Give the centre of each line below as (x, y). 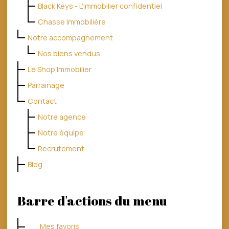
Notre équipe (61, 133)
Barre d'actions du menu (92, 200)
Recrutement (61, 148)
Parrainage (46, 85)
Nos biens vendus (69, 53)
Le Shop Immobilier (60, 69)
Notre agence (62, 117)
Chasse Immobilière (72, 22)
